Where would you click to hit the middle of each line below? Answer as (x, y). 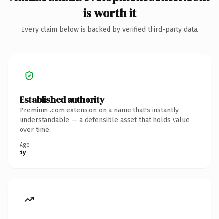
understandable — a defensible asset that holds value (105, 120)
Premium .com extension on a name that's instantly (99, 110)
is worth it (109, 13)
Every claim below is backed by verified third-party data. (109, 29)
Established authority (62, 99)
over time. (35, 130)
